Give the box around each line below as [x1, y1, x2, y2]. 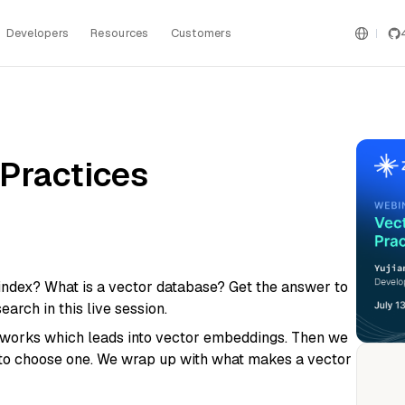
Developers [5, 24, 70, 41]
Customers [170, 24, 231, 41]
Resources [90, 24, 149, 41]
